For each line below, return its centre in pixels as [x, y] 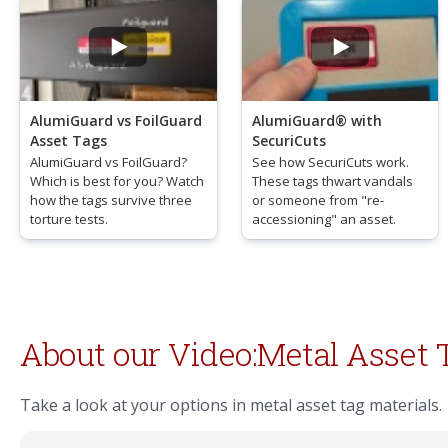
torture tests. [69, 218]
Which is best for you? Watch [117, 180]
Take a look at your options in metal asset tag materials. [231, 404]
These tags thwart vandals [332, 180]
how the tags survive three [111, 199]
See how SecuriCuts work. [330, 161]
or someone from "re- [317, 199]
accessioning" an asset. [323, 218]
